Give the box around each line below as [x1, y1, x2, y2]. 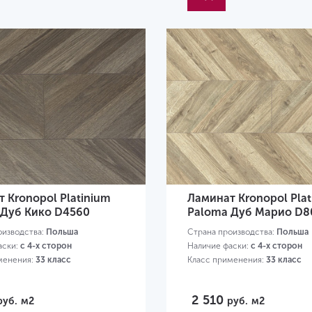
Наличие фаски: [187, 241, 251, 251]
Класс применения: [187, 255, 266, 265]
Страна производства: [187, 227, 276, 237]
